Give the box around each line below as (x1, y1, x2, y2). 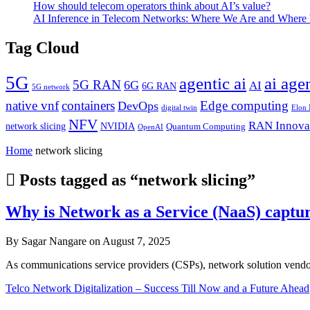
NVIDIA (100, 120, 135, 131)
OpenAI (138, 122, 163, 131)
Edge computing (200, 98, 289, 113)
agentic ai (179, 73, 246, 93)
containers (62, 98, 115, 113)
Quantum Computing (166, 120, 246, 131)
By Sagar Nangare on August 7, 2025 (6, 235, 170, 248)
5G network (32, 82, 70, 91)
